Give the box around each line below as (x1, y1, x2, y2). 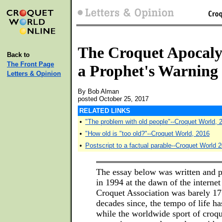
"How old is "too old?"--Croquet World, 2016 (85, 130, 210, 137)
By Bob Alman (78, 88, 119, 95)
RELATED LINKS (79, 107, 130, 114)
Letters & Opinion (7, 70, 61, 77)
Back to (7, 51, 30, 58)
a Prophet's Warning (78, 62, 218, 80)
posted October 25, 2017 (78, 95, 149, 103)
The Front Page (7, 60, 54, 68)
